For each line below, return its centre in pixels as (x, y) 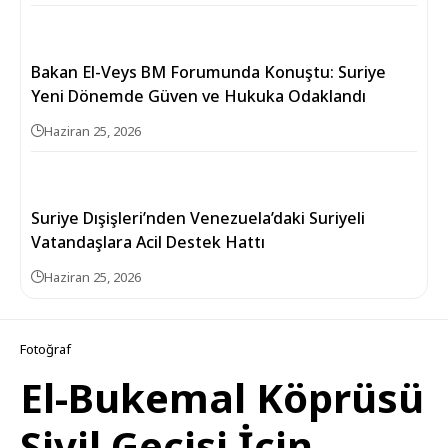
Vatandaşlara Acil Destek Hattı (148, 241)
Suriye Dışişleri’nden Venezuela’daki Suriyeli (198, 217)
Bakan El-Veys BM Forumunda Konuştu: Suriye (208, 71)
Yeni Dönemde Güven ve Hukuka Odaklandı (198, 95)
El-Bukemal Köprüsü (222, 397)
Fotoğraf (45, 348)
